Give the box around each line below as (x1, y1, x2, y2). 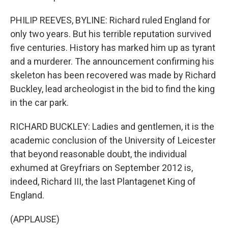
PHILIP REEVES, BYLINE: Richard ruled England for (10, 15, 210, 25)
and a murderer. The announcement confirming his (10, 56, 214, 67)
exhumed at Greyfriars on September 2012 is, (10, 162, 193, 173)
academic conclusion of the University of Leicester (10, 135, 216, 146)
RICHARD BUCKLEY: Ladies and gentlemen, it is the (10, 121, 214, 132)
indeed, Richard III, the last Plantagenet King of (10, 176, 196, 187)
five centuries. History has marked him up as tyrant (10, 42, 215, 53)
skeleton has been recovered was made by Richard (10, 70, 216, 80)
